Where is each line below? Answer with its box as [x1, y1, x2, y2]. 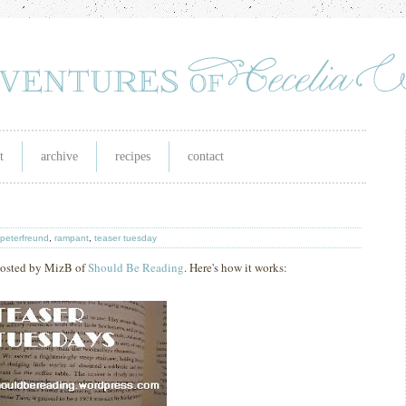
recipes [115, 150, 150, 163]
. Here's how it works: [184, 259, 287, 275]
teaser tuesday [94, 233, 157, 243]
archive [41, 150, 78, 163]
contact [188, 150, 224, 163]
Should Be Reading [88, 259, 184, 275]
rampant [54, 233, 89, 243]
